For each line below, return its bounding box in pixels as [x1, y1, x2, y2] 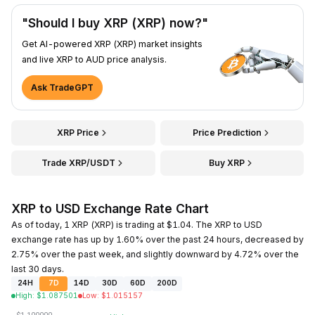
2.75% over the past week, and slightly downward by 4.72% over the [11, 248, 299, 259]
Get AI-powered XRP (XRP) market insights [22, 38, 202, 49]
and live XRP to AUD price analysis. [22, 53, 167, 65]
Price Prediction [192, 127, 262, 138]
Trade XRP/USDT [41, 157, 115, 168]
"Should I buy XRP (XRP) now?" [22, 15, 208, 30]
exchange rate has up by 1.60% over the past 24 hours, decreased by [11, 233, 304, 245]
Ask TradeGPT [31, 82, 94, 93]
